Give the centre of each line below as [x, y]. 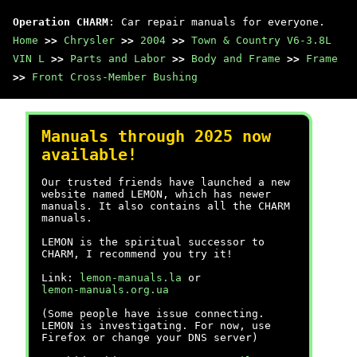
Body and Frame [236, 59]
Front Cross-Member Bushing [115, 77]
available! [89, 155]
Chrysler [89, 40]
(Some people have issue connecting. [153, 314]
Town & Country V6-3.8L [261, 40]
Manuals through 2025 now [156, 137]
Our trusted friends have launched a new [166, 182]
